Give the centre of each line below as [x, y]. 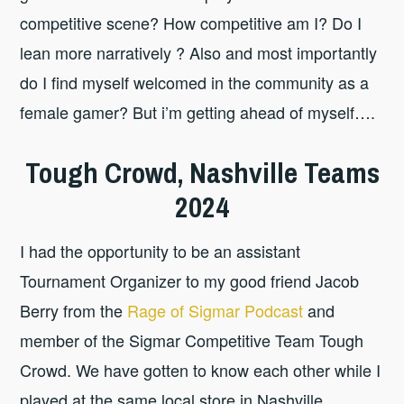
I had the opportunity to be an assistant [161, 250]
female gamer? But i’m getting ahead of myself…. [198, 111]
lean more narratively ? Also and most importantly [199, 52]
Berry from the [74, 310]
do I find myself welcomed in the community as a [195, 82]
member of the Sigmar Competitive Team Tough [192, 340]
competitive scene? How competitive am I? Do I [191, 22]
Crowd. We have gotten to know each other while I [201, 369]
